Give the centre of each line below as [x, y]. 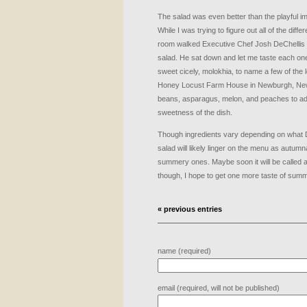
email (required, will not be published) [219, 288]
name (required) [184, 251]
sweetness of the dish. [195, 112]
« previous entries [190, 209]
